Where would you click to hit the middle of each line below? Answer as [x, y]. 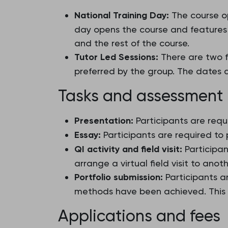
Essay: [88, 135]
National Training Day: [122, 15]
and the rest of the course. [132, 43]
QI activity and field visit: [128, 149]
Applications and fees [139, 216]
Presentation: [104, 121]
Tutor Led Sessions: [116, 57]
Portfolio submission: [119, 177]
